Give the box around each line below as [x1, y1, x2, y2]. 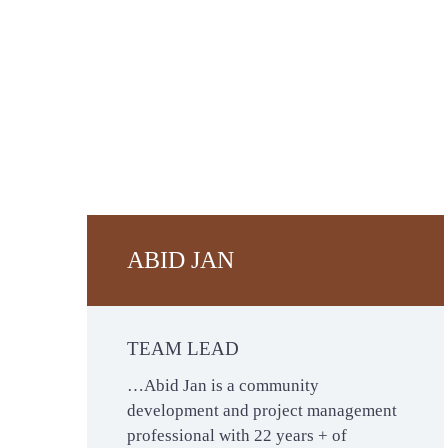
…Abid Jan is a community [127, 376, 319, 395]
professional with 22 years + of [127, 426, 347, 445]
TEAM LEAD [127, 338, 239, 359]
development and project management [127, 401, 397, 420]
